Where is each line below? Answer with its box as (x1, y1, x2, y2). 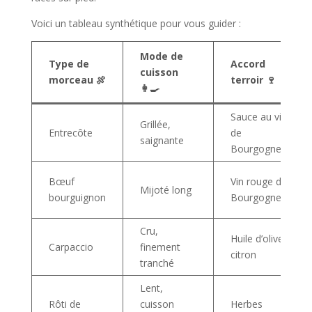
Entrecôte (48, 125, 93, 139)
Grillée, (139, 117, 171, 131)
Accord (230, 56, 265, 70)
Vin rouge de (230, 174, 287, 188)
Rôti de (48, 297, 81, 311)
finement (139, 240, 180, 253)
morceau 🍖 (48, 72, 106, 86)
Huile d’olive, (230, 231, 286, 245)
